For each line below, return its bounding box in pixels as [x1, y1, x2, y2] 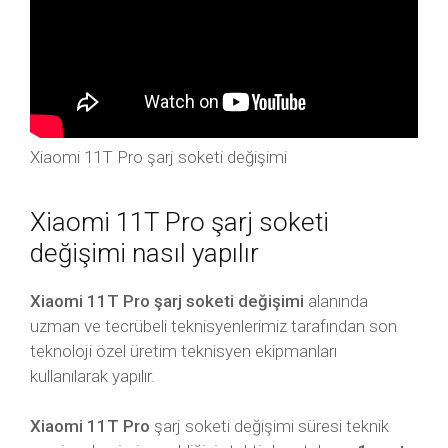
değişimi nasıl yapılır [30, 238, 259, 268]
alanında [304, 291, 368, 311]
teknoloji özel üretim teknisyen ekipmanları [30, 341, 337, 361]
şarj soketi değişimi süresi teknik [150, 416, 389, 436]
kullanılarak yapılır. [30, 366, 155, 386]
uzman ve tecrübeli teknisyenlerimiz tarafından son [30, 316, 397, 336]
